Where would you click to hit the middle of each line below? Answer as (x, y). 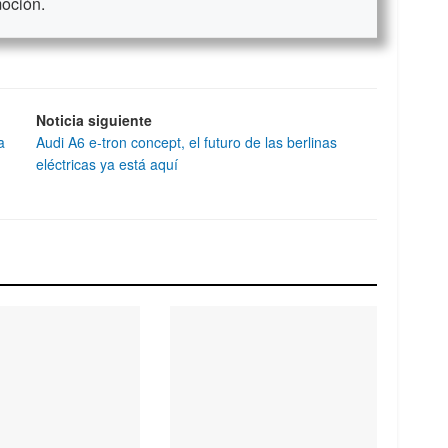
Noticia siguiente (93, 119)
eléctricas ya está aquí (106, 163)
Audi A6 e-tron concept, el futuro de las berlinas (186, 141)
